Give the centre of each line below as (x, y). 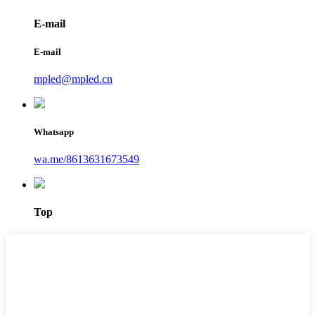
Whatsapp (54, 131)
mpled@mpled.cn (73, 79)
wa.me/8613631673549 (86, 160)
